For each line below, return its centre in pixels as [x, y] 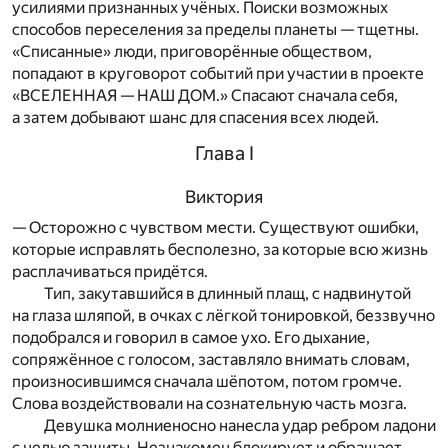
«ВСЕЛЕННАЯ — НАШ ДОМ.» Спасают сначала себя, [205, 95]
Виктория [224, 196]
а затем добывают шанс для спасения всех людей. [195, 117]
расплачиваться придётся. [110, 272]
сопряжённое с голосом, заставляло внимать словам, [211, 360]
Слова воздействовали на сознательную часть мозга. [209, 404]
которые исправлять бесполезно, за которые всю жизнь [220, 250]
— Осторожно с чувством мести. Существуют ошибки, [215, 228]
